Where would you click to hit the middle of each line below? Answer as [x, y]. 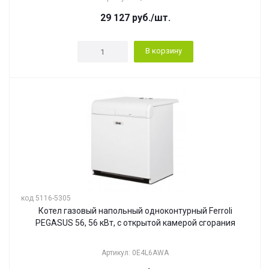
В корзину [163, 51]
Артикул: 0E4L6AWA [135, 253]
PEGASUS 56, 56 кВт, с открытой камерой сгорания [135, 223]
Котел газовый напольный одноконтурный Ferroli [135, 211]
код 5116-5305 [46, 198]
